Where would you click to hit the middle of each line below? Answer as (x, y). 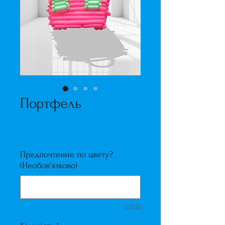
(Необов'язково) (49, 165)
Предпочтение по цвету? (67, 154)
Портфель (51, 103)
